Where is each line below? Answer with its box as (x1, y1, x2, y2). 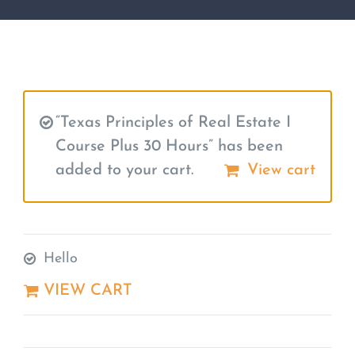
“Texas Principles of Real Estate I (55, 115, 291, 131)
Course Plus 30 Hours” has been (55, 139, 283, 155)
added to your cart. (55, 162, 193, 178)
